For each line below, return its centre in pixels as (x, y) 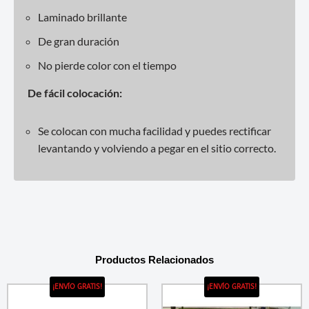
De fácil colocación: (75, 92)
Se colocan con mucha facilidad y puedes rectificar (154, 130)
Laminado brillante (82, 17)
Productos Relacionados (154, 259)
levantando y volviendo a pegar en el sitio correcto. (157, 148)
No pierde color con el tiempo (107, 65)
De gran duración (79, 41)
